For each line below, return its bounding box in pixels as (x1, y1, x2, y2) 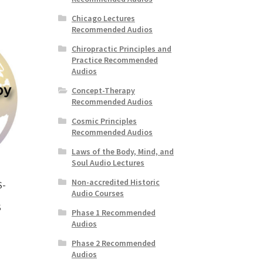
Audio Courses (71, 187, 124, 198)
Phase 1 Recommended (71, 207, 156, 218)
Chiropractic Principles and (71, 43, 171, 54)
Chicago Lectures (71, 12, 135, 23)
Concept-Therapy (71, 85, 135, 96)
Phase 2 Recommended (71, 237, 156, 248)
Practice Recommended (71, 54, 158, 65)
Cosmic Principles (71, 115, 137, 126)
